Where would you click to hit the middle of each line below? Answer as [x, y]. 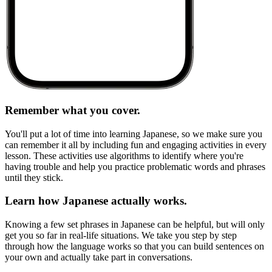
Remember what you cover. [73, 110]
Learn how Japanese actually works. [96, 201]
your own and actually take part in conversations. [99, 257]
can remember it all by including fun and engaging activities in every [136, 144]
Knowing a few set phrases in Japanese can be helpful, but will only [135, 224]
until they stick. [34, 177]
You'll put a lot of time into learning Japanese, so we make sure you [134, 134]
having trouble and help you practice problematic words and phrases [135, 166]
